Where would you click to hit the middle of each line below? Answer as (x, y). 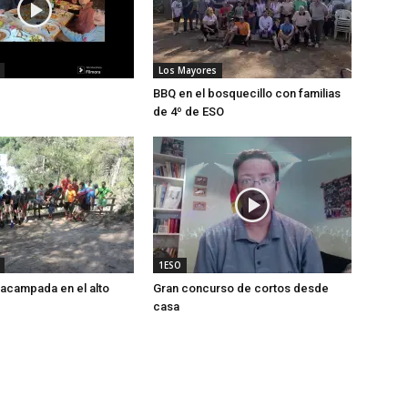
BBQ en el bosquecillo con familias (247, 93)
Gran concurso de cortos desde (241, 288)
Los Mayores (188, 70)
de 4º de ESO (189, 111)
